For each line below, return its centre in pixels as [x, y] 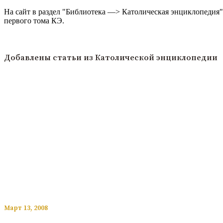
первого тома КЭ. [34, 21]
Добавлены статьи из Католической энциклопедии [111, 58]
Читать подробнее [35, 38]
